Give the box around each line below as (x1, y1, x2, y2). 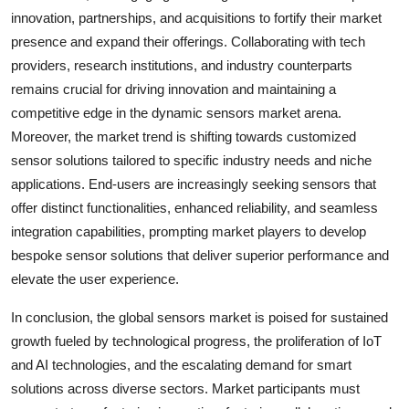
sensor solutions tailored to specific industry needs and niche (11, 152, 372, 168)
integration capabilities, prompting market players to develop (11, 223, 366, 239)
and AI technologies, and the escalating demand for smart (11, 356, 351, 372)
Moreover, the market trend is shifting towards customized (11, 128, 356, 144)
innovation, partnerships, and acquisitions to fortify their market (11, 9, 382, 26)
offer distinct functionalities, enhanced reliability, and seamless (11, 199, 378, 215)
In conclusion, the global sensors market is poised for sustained (11, 309, 388, 325)
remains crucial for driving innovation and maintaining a (11, 80, 336, 97)
